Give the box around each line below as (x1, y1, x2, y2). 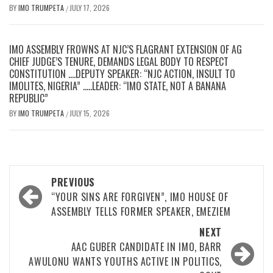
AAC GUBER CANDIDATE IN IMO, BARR (71, 239, 222, 255)
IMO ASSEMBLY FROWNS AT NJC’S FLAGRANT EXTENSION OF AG (9, 42, 242, 57)
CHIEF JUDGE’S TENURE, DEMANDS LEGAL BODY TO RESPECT (9, 54, 229, 69)
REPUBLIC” (9, 91, 48, 106)
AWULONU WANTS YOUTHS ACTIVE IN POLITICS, (29, 254, 222, 269)
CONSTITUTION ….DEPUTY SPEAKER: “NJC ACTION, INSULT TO (9, 66, 235, 82)
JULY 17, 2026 (69, 2, 110, 13)
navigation (15, 188, 85, 216)
